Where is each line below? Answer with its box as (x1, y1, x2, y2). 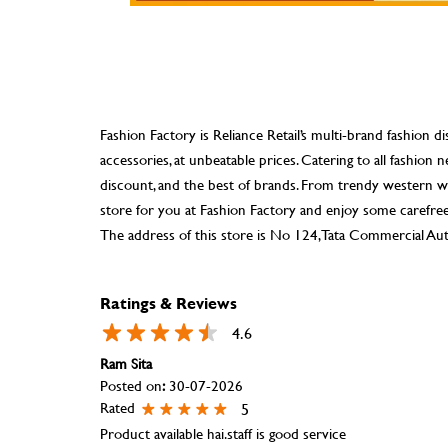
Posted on (99, 374, 162, 396)
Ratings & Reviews (99, 290, 237, 314)
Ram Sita (99, 352, 152, 374)
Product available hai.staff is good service (99, 422, 346, 444)
